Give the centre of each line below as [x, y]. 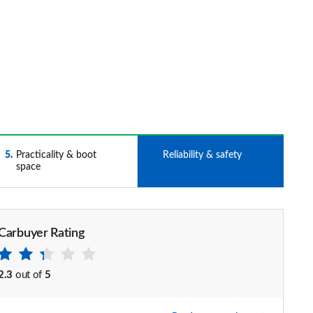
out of [29, 275]
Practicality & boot [56, 155]
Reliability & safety [202, 155]
